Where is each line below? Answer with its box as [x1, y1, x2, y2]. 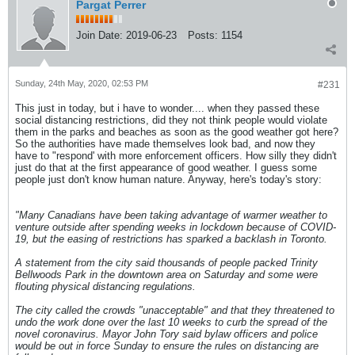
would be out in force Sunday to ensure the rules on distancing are [15, 340, 319, 353]
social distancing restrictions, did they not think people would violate [15, 114, 327, 127]
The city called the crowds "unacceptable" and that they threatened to [15, 304, 334, 317]
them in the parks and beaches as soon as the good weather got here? [15, 126, 338, 139]
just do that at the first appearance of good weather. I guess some [15, 162, 317, 174]
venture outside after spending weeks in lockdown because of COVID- [15, 221, 336, 234]
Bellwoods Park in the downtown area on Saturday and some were [15, 269, 318, 281]
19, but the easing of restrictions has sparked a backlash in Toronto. [15, 233, 327, 246]
